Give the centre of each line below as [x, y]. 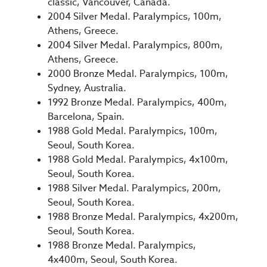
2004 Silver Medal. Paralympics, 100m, [135, 17]
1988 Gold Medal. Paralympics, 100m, [133, 131]
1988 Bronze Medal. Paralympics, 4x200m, [143, 217]
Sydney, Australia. [87, 88]
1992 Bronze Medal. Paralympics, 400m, [137, 103]
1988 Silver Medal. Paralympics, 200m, [134, 188]
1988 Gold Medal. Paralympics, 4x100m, [138, 160]
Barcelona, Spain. [86, 117]
